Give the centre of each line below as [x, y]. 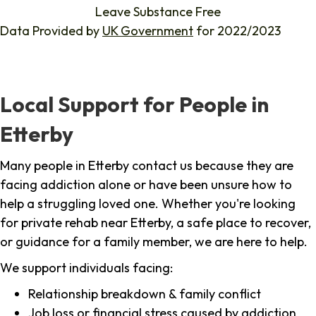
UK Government [148, 31]
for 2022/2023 [237, 31]
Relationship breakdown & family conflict [145, 294]
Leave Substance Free [158, 12]
